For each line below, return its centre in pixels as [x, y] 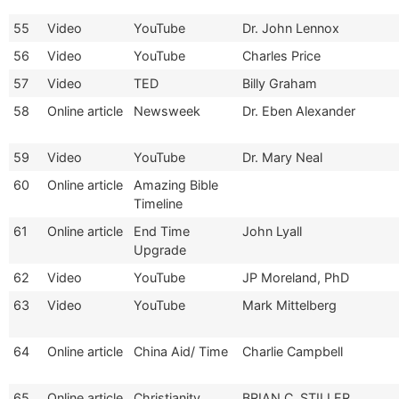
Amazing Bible [176, 184]
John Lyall [272, 231]
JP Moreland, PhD [296, 277]
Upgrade [160, 249]
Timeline [158, 203]
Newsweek [167, 110]
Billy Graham [280, 83]
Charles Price [281, 55]
